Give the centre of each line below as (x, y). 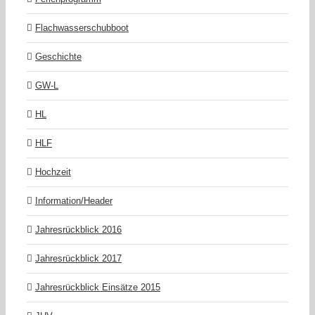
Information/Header (74, 201)
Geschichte (58, 57)
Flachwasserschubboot (82, 28)
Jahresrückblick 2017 (78, 259)
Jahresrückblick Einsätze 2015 (98, 288)
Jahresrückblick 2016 (78, 230)
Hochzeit (53, 172)
